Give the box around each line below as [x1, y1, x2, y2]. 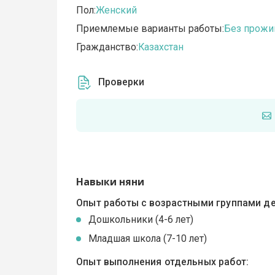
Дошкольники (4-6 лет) [88, 214, 194, 226]
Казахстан [138, 41, 184, 53]
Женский [96, 4, 137, 17]
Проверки [98, 76, 145, 88]
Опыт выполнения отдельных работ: [76, 256, 249, 268]
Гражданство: [76, 41, 139, 53]
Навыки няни [76, 175, 145, 189]
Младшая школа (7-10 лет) [88, 233, 207, 245]
